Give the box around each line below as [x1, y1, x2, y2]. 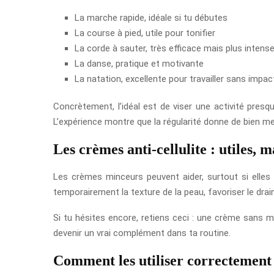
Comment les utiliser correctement [53, 253, 272, 269]
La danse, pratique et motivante [75, 58, 204, 70]
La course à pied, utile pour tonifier [75, 28, 215, 39]
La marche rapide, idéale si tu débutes [75, 12, 228, 24]
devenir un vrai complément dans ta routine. [53, 228, 231, 239]
